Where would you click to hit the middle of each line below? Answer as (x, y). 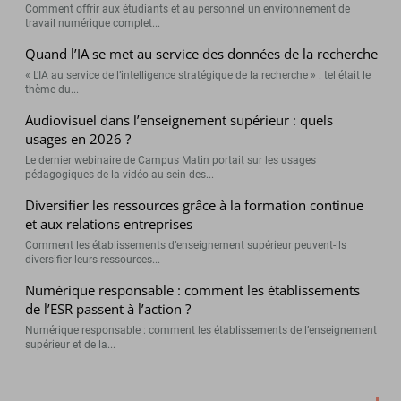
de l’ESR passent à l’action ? (108, 308)
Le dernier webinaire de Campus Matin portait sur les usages (171, 160)
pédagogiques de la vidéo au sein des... (120, 174)
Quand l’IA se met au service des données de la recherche (202, 53)
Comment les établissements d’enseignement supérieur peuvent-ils (186, 245)
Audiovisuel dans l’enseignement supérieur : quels (179, 119)
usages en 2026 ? (78, 138)
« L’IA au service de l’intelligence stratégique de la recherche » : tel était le (198, 75)
